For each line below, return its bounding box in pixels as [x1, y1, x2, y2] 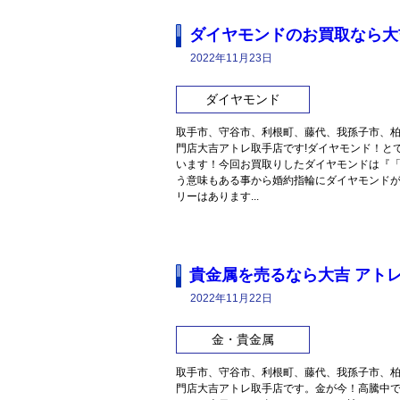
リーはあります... [176, 190, 259, 204]
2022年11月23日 [190, 52, 272, 65]
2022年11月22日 [190, 292, 272, 305]
